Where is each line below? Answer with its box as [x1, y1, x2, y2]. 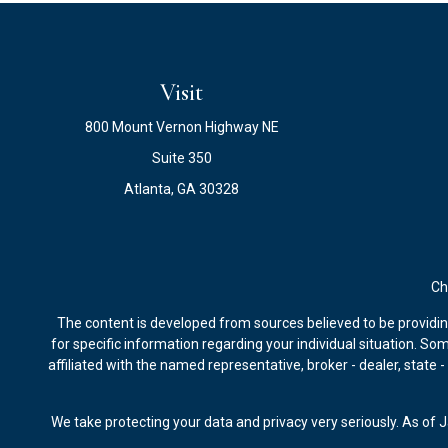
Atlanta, [124, 181, 175, 197]
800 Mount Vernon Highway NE [84, 119, 279, 135]
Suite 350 [151, 150, 212, 166]
